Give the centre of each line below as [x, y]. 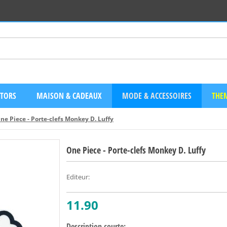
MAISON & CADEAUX [69, 96]
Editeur [77, 177]
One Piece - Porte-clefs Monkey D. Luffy [136, 150]
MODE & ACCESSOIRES [157, 96]
